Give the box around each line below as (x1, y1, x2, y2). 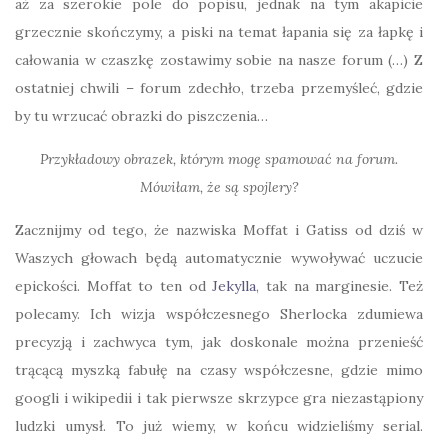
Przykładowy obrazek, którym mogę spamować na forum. (40, 150, 398, 168)
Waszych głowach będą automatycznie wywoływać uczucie (15, 249, 423, 267)
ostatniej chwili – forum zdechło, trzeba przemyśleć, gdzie (15, 79, 423, 97)
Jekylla (205, 277, 257, 295)
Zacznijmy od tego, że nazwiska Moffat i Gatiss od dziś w (15, 221, 423, 239)
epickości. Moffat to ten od (15, 277, 206, 295)
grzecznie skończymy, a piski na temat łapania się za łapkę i (15, 23, 423, 41)
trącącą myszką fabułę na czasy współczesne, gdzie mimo (15, 361, 423, 379)
